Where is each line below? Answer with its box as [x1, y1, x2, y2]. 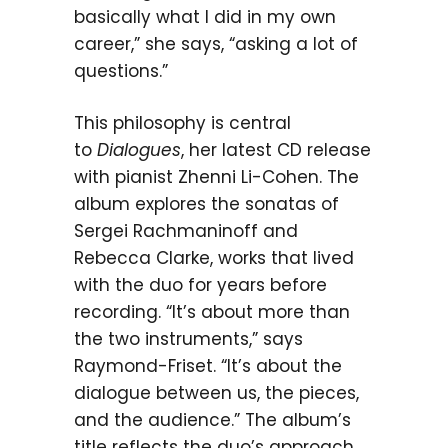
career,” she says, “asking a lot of [74, 32, 358, 56]
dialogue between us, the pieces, [74, 381, 359, 405]
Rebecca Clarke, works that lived [74, 246, 354, 270]
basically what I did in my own [74, 5, 336, 29]
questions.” [74, 59, 168, 83]
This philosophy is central [74, 111, 291, 135]
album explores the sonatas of [74, 192, 339, 216]
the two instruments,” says [74, 327, 303, 351]
